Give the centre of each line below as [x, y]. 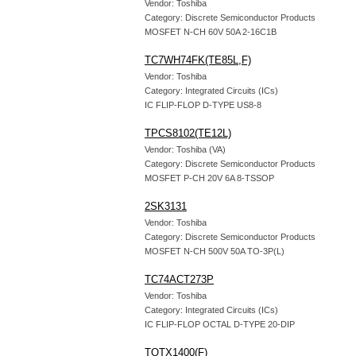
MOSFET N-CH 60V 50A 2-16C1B [211, 32]
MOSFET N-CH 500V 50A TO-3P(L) [215, 251]
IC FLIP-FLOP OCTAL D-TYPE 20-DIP [220, 324]
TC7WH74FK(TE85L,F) [198, 60]
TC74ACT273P [179, 279]
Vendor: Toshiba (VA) [185, 149]
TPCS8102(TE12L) [188, 133]
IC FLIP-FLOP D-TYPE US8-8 [203, 105]
